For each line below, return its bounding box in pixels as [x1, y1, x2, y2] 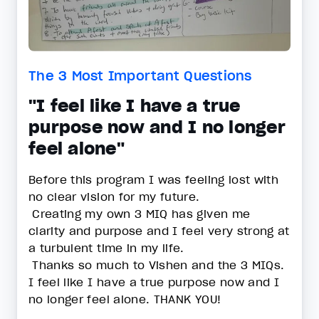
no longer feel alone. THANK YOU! [28, 292, 225, 306]
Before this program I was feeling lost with [28, 172, 279, 187]
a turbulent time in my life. [28, 241, 189, 255]
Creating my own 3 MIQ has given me [28, 206, 251, 221]
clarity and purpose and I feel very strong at [28, 224, 290, 238]
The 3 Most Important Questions [28, 68, 252, 84]
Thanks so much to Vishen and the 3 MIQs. [28, 258, 285, 272]
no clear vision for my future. [28, 189, 204, 204]
